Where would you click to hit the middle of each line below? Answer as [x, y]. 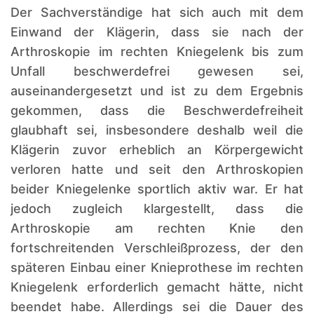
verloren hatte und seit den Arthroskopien [157, 169]
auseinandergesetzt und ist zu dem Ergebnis [157, 90]
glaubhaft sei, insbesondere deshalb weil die [157, 130]
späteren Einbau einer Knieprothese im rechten [157, 267]
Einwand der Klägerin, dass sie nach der [157, 32]
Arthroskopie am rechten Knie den [157, 228]
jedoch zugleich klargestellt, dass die [157, 208]
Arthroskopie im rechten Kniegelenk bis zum [157, 51]
